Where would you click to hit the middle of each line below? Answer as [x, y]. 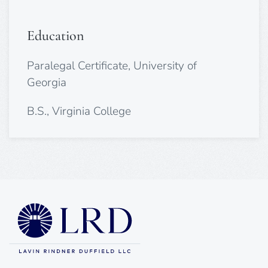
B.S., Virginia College [79, 111]
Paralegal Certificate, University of [112, 66]
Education [55, 35]
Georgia [47, 82]
